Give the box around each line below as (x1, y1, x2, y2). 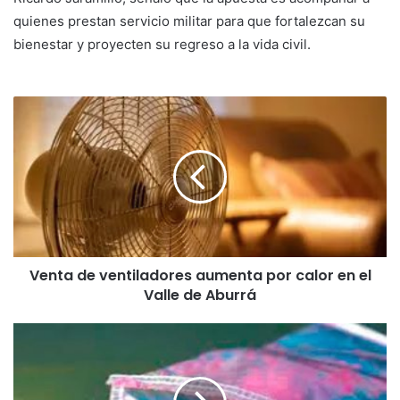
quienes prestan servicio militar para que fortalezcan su (13, 12, 365, 29)
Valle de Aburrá (144, 284, 256, 305)
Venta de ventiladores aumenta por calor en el (29, 264, 371, 286)
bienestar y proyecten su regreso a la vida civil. (13, 35, 311, 53)
